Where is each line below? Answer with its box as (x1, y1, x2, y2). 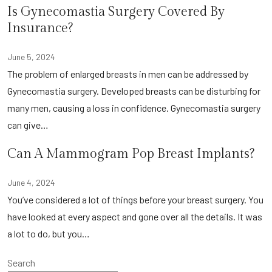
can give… (7, 119, 49, 131)
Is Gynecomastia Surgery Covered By (7, 4, 225, 19)
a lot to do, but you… (7, 228, 90, 239)
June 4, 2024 (7, 177, 55, 188)
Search (7, 257, 35, 268)
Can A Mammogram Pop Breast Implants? (7, 146, 254, 161)
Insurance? (7, 21, 73, 36)
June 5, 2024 (7, 52, 55, 62)
